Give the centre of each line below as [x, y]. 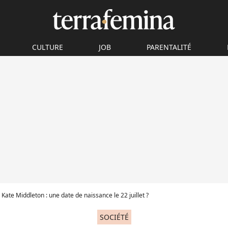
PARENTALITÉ [169, 47]
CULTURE [48, 47]
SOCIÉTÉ [114, 217]
